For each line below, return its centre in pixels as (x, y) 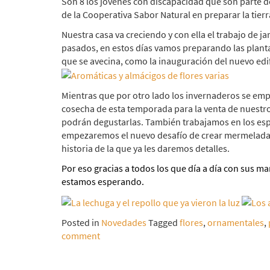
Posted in (81, 223)
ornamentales (236, 223)
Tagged (164, 223)
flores (191, 223)
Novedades (124, 223)
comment (81, 236)
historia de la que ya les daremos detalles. (146, 149)
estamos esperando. (103, 182)
